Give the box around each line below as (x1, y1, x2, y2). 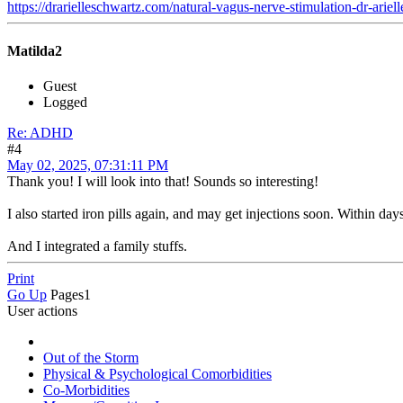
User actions (7, 303, 77, 319)
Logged (43, 94, 87, 111)
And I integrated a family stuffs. (7, 238, 187, 255)
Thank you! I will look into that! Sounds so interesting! (7, 174, 318, 190)
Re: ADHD (7, 125, 73, 141)
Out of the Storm (43, 350, 139, 366)
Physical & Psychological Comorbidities (43, 366, 272, 382)
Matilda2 (7, 43, 62, 59)
